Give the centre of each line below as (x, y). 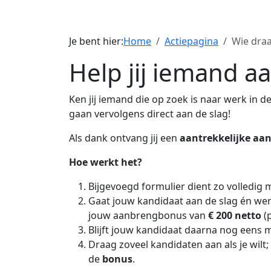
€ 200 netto (235, 215)
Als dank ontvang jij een (124, 138)
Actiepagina (191, 41)
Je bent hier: (96, 41)
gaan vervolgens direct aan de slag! (150, 114)
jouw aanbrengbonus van (148, 215)
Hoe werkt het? (106, 162)
